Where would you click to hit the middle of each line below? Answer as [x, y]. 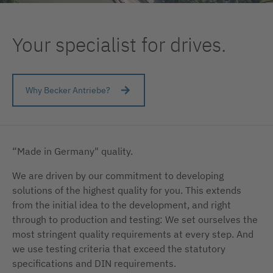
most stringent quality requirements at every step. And [133, 234]
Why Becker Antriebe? [68, 90]
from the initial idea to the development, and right [122, 205]
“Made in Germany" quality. [73, 151]
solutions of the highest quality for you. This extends [127, 190]
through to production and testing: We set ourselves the [135, 219]
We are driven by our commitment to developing [118, 175]
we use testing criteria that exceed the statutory [119, 249]
